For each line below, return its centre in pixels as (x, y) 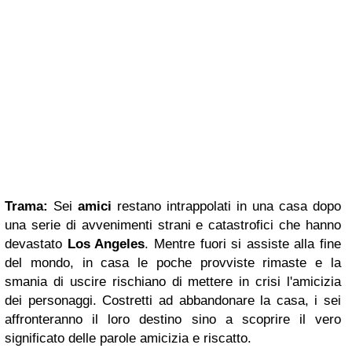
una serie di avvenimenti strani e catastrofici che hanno (173, 225)
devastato (36, 244)
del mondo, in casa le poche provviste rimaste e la (173, 263)
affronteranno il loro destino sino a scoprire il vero (173, 319)
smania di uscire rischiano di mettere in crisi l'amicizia (173, 282)
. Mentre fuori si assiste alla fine (243, 244)
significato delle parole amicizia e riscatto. (128, 338)
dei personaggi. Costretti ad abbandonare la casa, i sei (173, 301)
